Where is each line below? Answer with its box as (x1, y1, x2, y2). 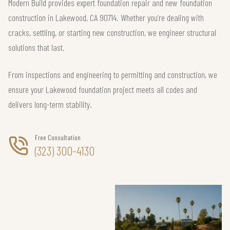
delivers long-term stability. (8, 99, 92, 110)
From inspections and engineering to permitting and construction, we (8, 69, 217, 80)
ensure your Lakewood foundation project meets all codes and (8, 84, 197, 95)
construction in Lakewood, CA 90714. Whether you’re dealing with (8, 12, 204, 23)
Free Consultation (35, 133, 81, 142)
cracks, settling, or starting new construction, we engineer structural (8, 27, 216, 38)
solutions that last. (8, 42, 65, 53)
